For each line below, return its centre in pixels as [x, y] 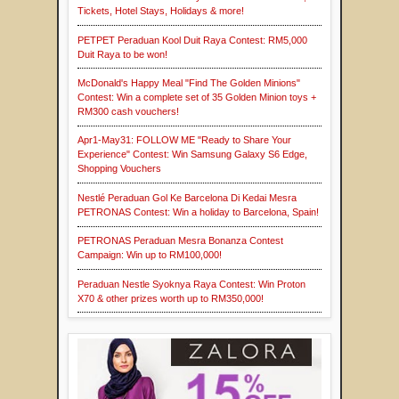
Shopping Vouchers [119, 169]
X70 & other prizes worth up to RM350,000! [171, 298]
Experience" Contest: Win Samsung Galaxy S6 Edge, [192, 155]
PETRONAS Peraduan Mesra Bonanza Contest [180, 241]
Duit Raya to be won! [122, 54]
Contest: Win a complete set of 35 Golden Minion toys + [197, 98]
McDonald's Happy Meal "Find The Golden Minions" [189, 83]
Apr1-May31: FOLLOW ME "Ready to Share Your [184, 140]
